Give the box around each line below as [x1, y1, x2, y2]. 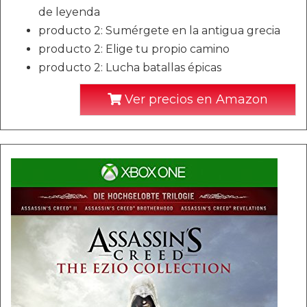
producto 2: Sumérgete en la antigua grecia [38, 24, 280, 37]
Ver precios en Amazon [121, 92, 268, 107]
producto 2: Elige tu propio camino [38, 42, 230, 56]
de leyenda [38, 5, 100, 19]
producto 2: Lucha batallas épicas [38, 61, 221, 74]
